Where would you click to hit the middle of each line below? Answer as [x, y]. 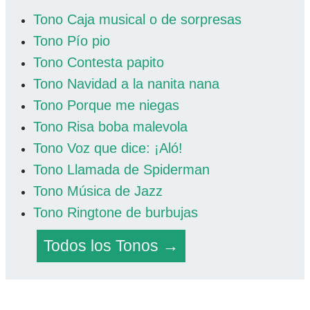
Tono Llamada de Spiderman [121, 170]
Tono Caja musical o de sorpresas [137, 20]
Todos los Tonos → [111, 246]
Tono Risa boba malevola [110, 127]
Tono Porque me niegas [106, 106]
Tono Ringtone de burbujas [116, 213]
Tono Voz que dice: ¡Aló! [108, 148]
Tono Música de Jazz [98, 191]
